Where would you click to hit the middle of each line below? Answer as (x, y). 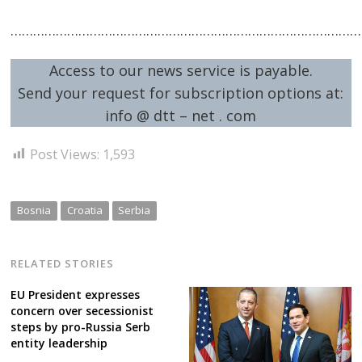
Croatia (84, 210)
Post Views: (65, 154)
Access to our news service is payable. (181, 70)
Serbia (135, 210)
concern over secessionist (82, 311)
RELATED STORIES (63, 263)
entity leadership (59, 343)
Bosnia (34, 210)
